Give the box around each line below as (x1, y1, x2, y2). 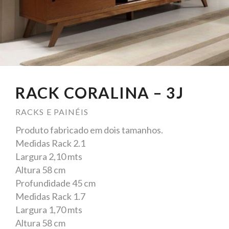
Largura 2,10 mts (15, 150, 82, 162)
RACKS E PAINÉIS (15, 106, 88, 117)
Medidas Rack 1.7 (15, 190, 85, 202)
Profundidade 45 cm (15, 177, 96, 189)
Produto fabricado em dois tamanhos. (15, 124, 163, 135)
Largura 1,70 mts (15, 203, 82, 215)
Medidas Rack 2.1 (15, 137, 85, 149)
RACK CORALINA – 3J (15, 83, 184, 102)
